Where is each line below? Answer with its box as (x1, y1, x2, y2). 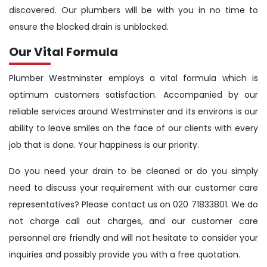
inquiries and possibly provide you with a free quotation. (9, 249, 240, 261)
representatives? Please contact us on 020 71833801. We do (9, 198, 258, 211)
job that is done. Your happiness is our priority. (9, 139, 199, 151)
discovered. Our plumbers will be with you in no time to (9, 4, 258, 17)
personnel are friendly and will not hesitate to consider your (9, 232, 258, 244)
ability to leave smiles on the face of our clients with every (9, 122, 258, 135)
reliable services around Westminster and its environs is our (9, 105, 258, 118)
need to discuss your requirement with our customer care (9, 182, 258, 194)
